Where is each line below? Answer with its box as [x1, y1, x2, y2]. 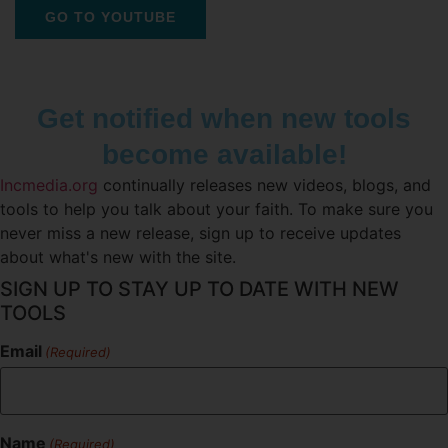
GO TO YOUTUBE [45, 9, 176, 25]
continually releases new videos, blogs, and [98, 175, 431, 196]
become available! [101, 139, 347, 171]
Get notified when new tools [37, 103, 411, 135]
